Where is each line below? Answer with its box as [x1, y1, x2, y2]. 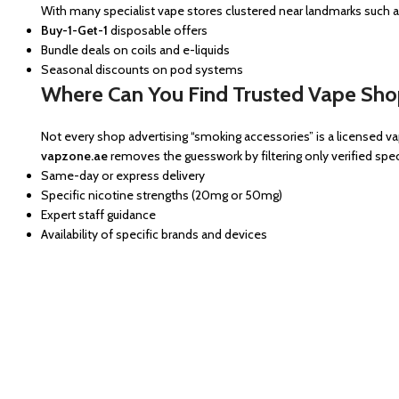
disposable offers [108, 22, 208, 38]
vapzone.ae [41, 148, 108, 164]
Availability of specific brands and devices [41, 226, 267, 242]
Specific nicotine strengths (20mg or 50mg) [41, 187, 282, 203]
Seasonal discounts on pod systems [41, 61, 243, 77]
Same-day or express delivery [41, 167, 205, 183]
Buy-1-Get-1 [41, 22, 108, 38]
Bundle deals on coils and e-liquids [41, 42, 230, 58]
